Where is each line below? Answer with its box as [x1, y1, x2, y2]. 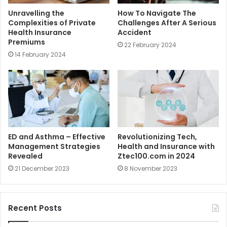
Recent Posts [8, 202, 62, 213]
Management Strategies [8, 141, 100, 152]
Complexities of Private [8, 17, 96, 28]
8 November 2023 [124, 164, 177, 173]
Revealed [8, 150, 43, 161]
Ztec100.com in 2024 [118, 150, 195, 161]
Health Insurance [8, 27, 71, 37]
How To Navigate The [118, 8, 196, 18]
